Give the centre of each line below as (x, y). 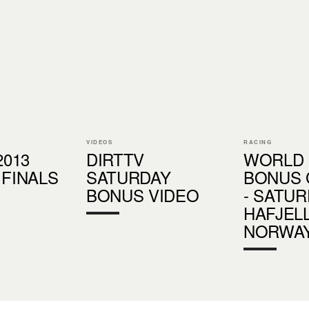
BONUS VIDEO (143, 195)
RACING (258, 141)
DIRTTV (116, 159)
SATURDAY (129, 177)
